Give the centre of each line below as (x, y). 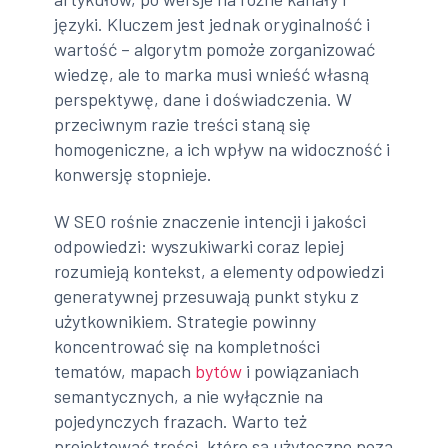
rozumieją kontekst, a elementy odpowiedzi (219, 271)
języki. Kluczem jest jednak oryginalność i (212, 23)
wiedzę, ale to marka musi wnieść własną (212, 73)
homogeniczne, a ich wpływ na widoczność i (222, 148)
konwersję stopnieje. (133, 173)
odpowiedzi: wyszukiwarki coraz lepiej (199, 246)
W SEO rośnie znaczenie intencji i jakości (210, 221)
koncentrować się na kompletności (187, 346)
